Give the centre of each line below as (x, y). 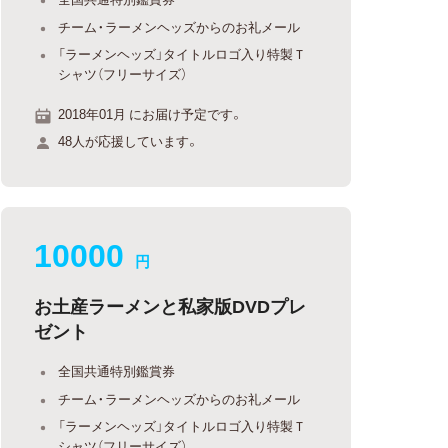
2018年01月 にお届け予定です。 (151, 113)
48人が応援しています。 (129, 140)
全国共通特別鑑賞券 (117, 370)
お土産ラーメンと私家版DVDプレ (170, 305)
